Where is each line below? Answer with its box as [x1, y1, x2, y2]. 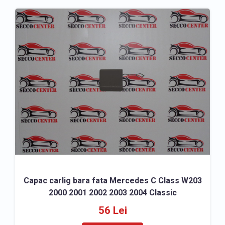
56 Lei [98, 204, 127, 216]
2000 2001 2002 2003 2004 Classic [48, 188, 177, 197]
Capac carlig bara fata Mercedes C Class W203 [23, 176, 202, 185]
